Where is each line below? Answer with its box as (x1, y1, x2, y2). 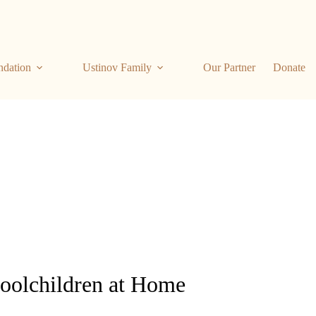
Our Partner (203, 61, 256, 73)
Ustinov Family (83, 61, 152, 73)
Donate (273, 61, 306, 73)
